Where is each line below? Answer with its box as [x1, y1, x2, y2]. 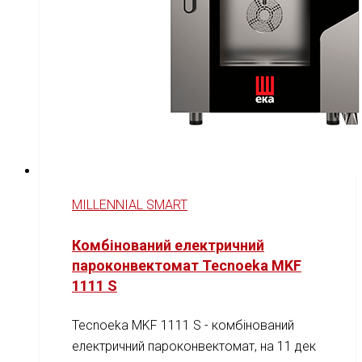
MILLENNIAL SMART [72, 197, 187, 213]
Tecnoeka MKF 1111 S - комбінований [72, 318, 294, 334]
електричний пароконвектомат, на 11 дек [72, 339, 316, 355]
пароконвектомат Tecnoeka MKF [72, 257, 301, 275]
